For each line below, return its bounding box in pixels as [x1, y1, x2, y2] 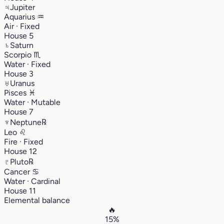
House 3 [4, 68, 33, 78]
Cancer [4, 166, 32, 176]
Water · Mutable [4, 97, 60, 107]
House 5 [4, 30, 33, 40]
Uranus [10, 78, 34, 88]
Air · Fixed [4, 21, 39, 31]
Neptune [10, 117, 41, 127]
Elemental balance [4, 195, 70, 205]
